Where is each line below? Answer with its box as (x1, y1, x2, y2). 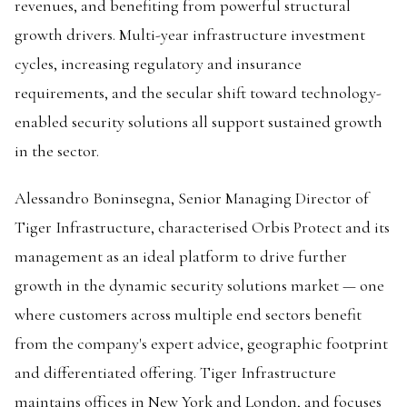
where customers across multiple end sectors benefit (15, 304, 362, 324)
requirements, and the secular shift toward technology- (15, 83, 382, 103)
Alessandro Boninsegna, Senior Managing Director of (15, 188, 369, 208)
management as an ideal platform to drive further (15, 246, 347, 266)
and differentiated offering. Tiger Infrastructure (15, 362, 336, 382)
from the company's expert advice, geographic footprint (15, 333, 388, 353)
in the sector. (15, 141, 99, 161)
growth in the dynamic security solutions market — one (15, 275, 384, 295)
